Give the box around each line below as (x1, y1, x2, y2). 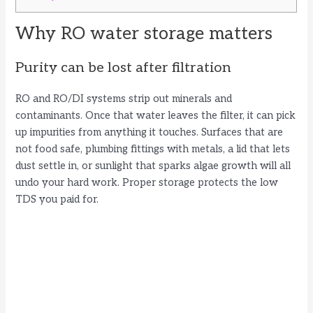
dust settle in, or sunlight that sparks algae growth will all (15, 159, 291, 172)
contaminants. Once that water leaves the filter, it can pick (15, 109, 296, 122)
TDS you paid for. (15, 193, 99, 205)
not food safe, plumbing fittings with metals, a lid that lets (15, 143, 291, 155)
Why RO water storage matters (15, 22, 273, 44)
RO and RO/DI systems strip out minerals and (15, 92, 233, 105)
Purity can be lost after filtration (15, 59, 232, 76)
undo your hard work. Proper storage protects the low (15, 176, 279, 189)
